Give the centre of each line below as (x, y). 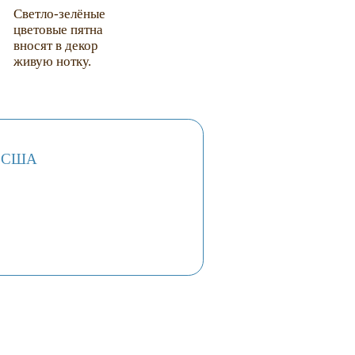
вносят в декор (55, 46)
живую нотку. (52, 62)
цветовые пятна (58, 30)
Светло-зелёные (59, 14)
